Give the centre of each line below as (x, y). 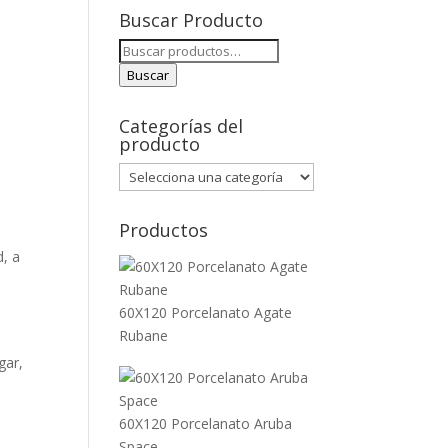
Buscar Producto (191, 20)
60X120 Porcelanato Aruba (206, 423)
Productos (164, 230)
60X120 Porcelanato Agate (206, 312)
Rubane (144, 335)
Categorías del (181, 126)
